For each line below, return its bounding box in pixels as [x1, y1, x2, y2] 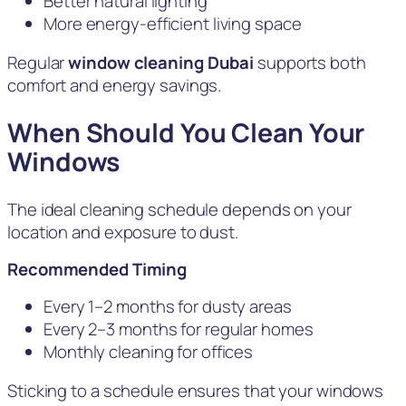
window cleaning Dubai [68, 51, 255, 75]
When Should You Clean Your [7, 114, 365, 150]
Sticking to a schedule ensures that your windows [7, 379, 384, 403]
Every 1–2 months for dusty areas [43, 294, 292, 318]
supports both [254, 51, 366, 75]
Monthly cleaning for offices [43, 339, 254, 363]
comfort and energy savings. [7, 73, 222, 98]
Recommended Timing [7, 257, 188, 282]
